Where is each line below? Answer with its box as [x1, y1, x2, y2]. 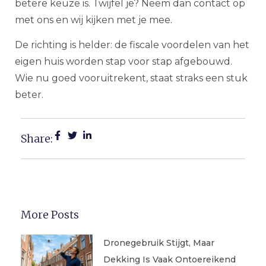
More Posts [21, 207, 79, 221]
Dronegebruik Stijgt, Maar [103, 237, 214, 248]
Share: [21, 131, 53, 145]
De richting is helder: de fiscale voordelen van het [15, 39, 249, 51]
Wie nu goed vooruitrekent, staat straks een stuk [15, 72, 248, 84]
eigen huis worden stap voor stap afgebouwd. [15, 56, 232, 68]
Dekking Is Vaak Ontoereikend [103, 254, 236, 265]
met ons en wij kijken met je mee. [15, 14, 172, 26]
